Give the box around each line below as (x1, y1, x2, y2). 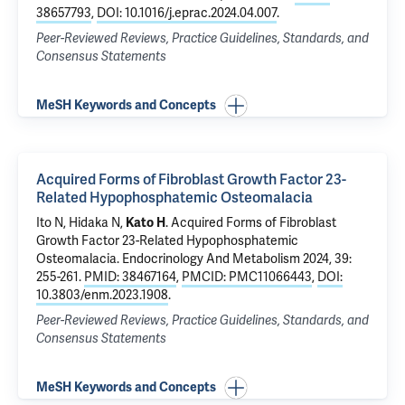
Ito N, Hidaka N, (36, 215, 126, 231)
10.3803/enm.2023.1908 (36, 287, 168, 303)
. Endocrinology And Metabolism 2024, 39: (117, 251, 352, 267)
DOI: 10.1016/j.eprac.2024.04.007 (97, 5, 277, 21)
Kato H (126, 215, 165, 231)
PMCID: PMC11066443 (182, 269, 312, 285)
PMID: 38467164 (84, 269, 176, 285)
